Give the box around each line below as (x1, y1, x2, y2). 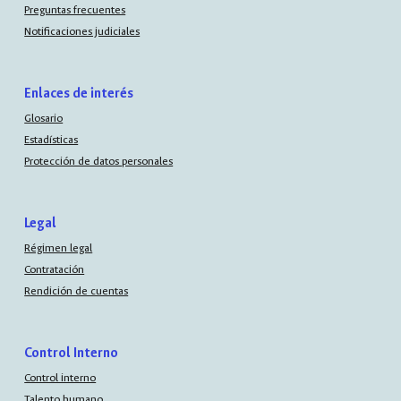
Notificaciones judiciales (24, 24, 141, 39)
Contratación (24, 261, 85, 277)
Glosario (24, 110, 64, 125)
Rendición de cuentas (24, 284, 129, 299)
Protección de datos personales (24, 154, 174, 169)
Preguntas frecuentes (24, 2, 126, 17)
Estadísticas (24, 132, 79, 147)
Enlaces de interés (24, 85, 134, 103)
